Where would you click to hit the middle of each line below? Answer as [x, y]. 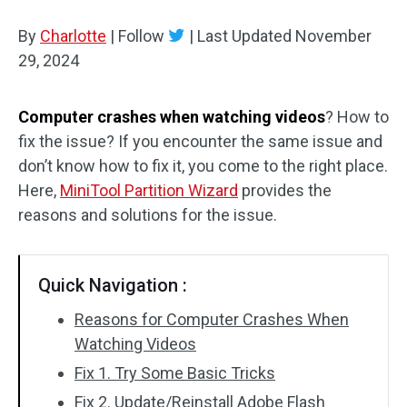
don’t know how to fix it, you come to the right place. [203, 166]
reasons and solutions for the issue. [148, 215]
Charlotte [73, 36]
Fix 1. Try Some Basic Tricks [175, 373]
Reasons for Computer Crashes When [212, 319]
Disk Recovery [82, 28]
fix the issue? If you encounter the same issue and [200, 141]
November [333, 36]
